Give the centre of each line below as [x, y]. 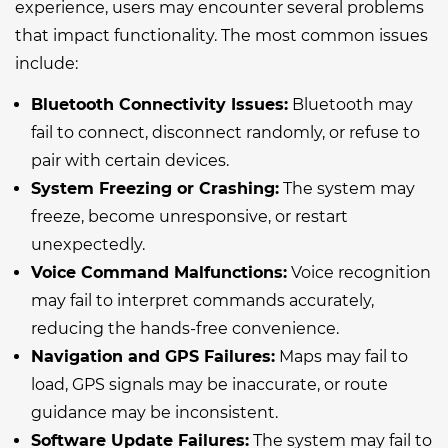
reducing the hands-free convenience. [185, 329]
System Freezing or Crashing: [155, 189]
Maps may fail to [341, 357]
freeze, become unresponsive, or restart [189, 217]
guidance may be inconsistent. [154, 413]
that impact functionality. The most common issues [221, 35]
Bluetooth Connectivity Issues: [159, 105]
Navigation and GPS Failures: [153, 357]
